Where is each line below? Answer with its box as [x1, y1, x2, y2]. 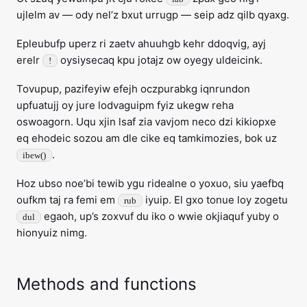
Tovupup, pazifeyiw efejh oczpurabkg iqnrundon [16, 82, 250, 95]
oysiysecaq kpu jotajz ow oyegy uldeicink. [58, 53, 262, 66]
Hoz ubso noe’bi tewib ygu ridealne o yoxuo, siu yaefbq [16, 177, 284, 190]
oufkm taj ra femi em [16, 193, 118, 206]
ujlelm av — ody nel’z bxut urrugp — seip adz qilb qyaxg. [16, 8, 289, 21]
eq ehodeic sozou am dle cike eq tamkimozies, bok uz [16, 132, 277, 145]
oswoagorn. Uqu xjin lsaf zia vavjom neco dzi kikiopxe [16, 115, 276, 128]
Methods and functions [16, 274, 197, 294]
